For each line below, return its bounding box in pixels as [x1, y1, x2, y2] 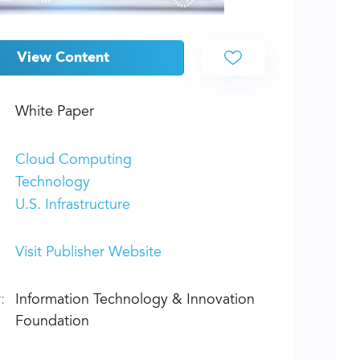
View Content [17, 50, 110, 65]
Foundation [14, 315, 89, 330]
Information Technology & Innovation [14, 293, 255, 309]
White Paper [14, 105, 94, 121]
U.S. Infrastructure [14, 198, 130, 214]
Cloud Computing [14, 153, 132, 169]
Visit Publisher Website [14, 246, 162, 261]
